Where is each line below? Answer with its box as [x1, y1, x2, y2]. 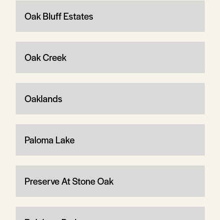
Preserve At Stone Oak [24, 174, 113, 188]
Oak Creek [24, 50, 66, 64]
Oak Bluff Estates [24, 9, 93, 23]
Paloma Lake [24, 133, 75, 146]
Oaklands [24, 91, 62, 105]
